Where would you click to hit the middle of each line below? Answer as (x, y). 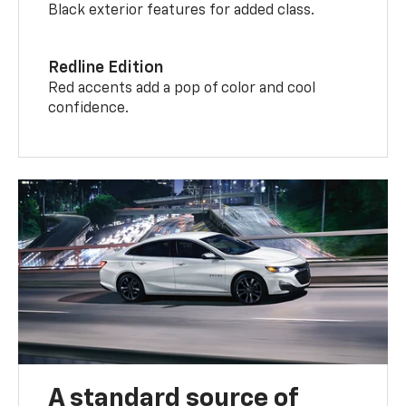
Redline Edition (106, 68)
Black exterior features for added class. (182, 11)
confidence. (89, 109)
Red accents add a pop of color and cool (182, 89)
